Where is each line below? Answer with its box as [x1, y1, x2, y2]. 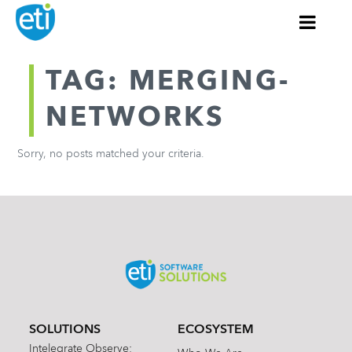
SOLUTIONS [29, 323, 101, 336]
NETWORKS [46, 104, 225, 133]
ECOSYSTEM [177, 323, 254, 336]
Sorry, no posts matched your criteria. [17, 148, 205, 160]
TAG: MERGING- [46, 68, 291, 97]
